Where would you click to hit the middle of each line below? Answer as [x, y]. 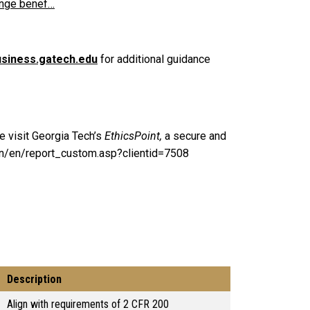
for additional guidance [154, 60]
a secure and [194, 136]
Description [34, 280]
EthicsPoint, [133, 136]
